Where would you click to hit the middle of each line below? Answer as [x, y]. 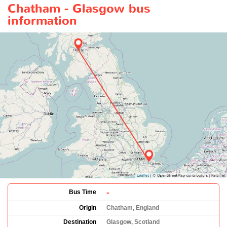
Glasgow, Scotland [133, 222]
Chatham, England [133, 207]
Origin [88, 207]
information [42, 21]
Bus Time [83, 192]
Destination [80, 222]
